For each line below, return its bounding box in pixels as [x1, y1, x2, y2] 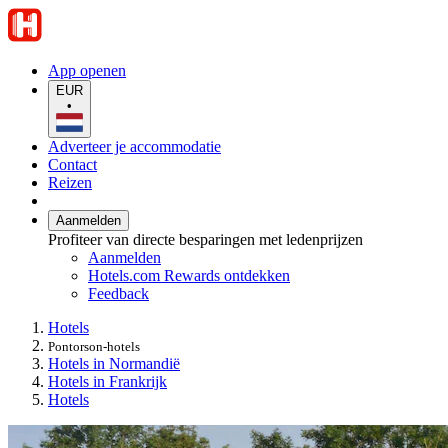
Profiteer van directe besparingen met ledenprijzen [48, 230, 363, 248]
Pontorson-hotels [48, 338, 140, 354]
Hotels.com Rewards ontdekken [88, 266, 290, 284]
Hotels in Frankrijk [48, 372, 167, 390]
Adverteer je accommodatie [48, 137, 221, 155]
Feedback [88, 284, 149, 302]
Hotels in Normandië [48, 354, 180, 372]
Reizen [48, 173, 92, 191]
